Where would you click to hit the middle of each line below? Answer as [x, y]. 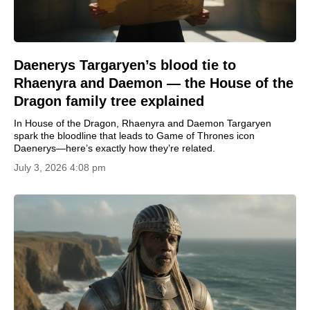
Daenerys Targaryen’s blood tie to [125, 65]
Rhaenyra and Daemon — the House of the [154, 83]
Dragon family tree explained [109, 101]
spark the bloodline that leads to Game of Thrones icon [134, 135]
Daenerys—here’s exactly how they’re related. [115, 148]
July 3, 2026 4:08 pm [60, 167]
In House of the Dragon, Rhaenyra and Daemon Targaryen [143, 123]
